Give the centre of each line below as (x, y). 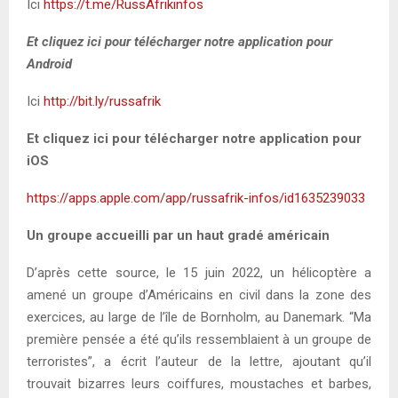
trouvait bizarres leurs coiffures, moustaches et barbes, (199, 384)
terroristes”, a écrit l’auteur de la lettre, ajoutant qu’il (199, 362)
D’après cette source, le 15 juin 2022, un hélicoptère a (199, 273)
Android (49, 64)
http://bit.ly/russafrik (102, 102)
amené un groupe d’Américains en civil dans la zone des (199, 295)
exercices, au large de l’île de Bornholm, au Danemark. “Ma (199, 318)
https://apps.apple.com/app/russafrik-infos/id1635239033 (196, 199)
